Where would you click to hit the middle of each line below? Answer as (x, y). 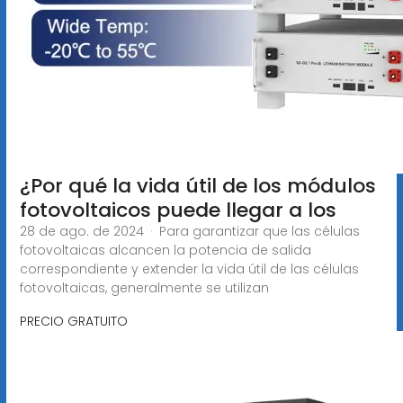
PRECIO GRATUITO (73, 321)
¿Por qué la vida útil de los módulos (197, 185)
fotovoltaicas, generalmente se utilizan (144, 287)
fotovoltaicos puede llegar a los (178, 210)
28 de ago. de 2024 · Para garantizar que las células (189, 231)
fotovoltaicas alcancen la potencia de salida (165, 250)
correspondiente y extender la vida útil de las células (189, 269)
